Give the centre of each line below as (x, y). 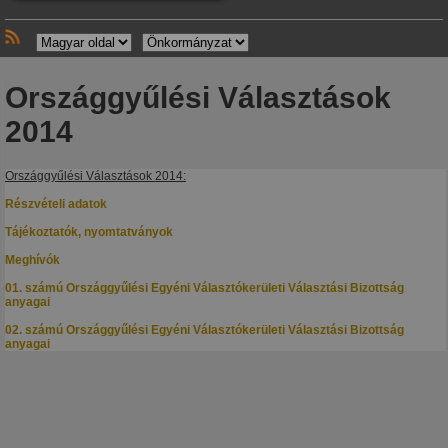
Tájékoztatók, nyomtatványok (89, 232)
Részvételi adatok (56, 204)
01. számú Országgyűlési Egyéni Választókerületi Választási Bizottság (204, 288)
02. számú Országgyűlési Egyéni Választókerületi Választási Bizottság (204, 330)
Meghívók (32, 260)
